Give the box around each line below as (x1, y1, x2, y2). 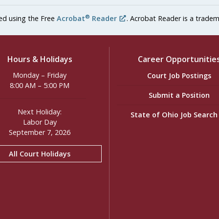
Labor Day (22, 117, 57, 127)
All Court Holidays (9, 149, 70, 158)
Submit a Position (148, 90, 210, 100)
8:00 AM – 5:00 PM (10, 81, 69, 90)
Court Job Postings (147, 70, 211, 80)
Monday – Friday (13, 70, 66, 80)
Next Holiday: (18, 107, 62, 116)
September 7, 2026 (9, 128, 70, 137)
